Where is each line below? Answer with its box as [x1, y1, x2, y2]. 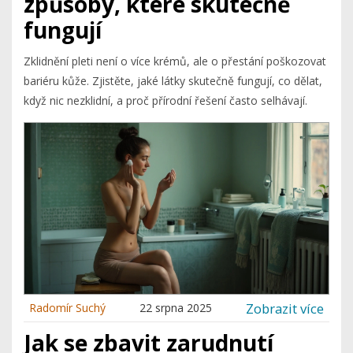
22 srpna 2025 [139, 300, 212, 316]
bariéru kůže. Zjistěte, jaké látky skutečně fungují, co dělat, [24, 73, 322, 89]
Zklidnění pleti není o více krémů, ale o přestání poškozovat [24, 54, 326, 69]
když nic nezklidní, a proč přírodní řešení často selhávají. [24, 93, 307, 109]
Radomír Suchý [29, 300, 106, 316]
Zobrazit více [246, 299, 324, 318]
